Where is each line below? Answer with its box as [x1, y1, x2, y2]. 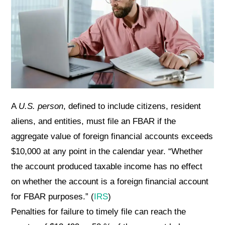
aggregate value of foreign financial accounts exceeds [11, 132, 213, 142]
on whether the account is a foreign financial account [11, 177, 209, 187]
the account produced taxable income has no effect [11, 162, 203, 172]
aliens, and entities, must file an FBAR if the [11, 117, 176, 127]
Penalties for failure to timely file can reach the [11, 207, 186, 217]
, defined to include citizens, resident [63, 101, 201, 111]
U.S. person [19, 101, 64, 111]
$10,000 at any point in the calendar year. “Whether [11, 147, 203, 157]
